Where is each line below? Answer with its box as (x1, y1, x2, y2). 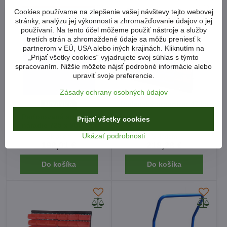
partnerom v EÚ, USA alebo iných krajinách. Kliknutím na (23, 44, 204, 52)
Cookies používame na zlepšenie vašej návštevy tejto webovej (14, 7, 213, 16)
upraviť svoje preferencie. (72, 71, 155, 80)
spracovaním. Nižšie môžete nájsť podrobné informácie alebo (15, 62, 212, 70)
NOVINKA (45, 101, 73, 109)
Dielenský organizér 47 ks (120, 100, 209, 108)
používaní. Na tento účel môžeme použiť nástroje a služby (20, 25, 207, 34)
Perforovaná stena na (22, 112, 96, 121)
